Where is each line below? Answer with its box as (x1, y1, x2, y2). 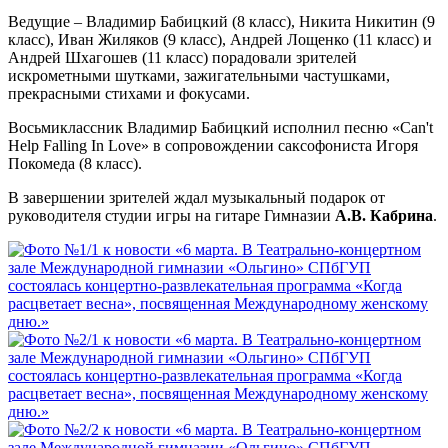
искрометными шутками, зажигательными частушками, (8, 66, 390, 84)
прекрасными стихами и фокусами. (8, 84, 250, 102)
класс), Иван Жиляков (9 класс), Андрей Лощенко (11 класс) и (8, 30, 432, 48)
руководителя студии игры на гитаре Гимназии (8, 206, 335, 224)
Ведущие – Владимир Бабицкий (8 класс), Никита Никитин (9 (8, 12, 435, 30)
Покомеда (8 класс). (8, 154, 142, 172)
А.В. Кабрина (335, 206, 433, 224)
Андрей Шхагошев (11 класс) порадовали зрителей (8, 48, 357, 66)
